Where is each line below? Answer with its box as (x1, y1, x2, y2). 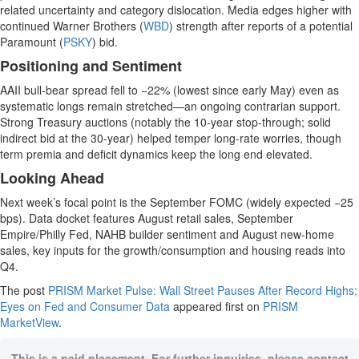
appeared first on (170, 298, 263, 314)
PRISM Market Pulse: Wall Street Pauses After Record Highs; (48, 282, 357, 298)
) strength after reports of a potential (169, 18, 353, 34)
